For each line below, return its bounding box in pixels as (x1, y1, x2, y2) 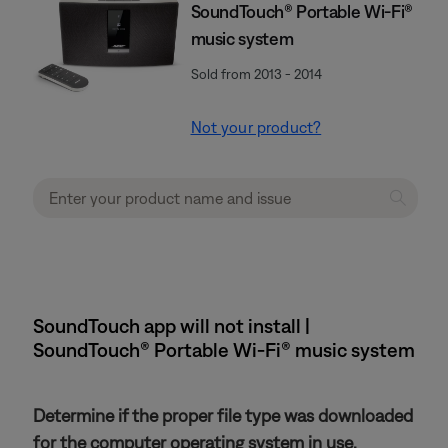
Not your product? (190, 118, 322, 136)
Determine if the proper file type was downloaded (33, 405, 413, 426)
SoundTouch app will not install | (33, 314, 310, 337)
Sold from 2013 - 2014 (190, 66, 322, 82)
